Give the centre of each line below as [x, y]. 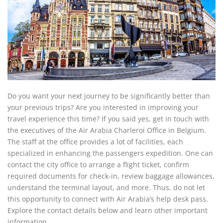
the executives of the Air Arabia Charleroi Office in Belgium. [107, 130]
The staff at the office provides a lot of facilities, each [95, 142]
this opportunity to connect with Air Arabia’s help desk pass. [108, 199]
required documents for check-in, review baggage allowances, [111, 176]
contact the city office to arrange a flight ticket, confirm [98, 165]
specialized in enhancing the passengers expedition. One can [110, 153]
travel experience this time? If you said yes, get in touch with [108, 119]
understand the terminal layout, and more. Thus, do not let [106, 187]
